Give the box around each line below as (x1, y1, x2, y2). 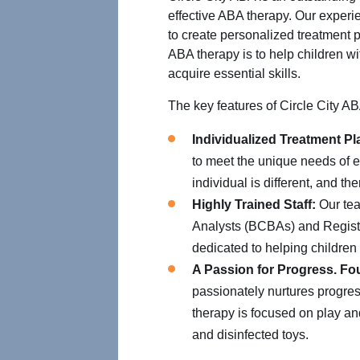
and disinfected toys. (192, 328, 309, 342)
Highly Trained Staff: (192, 198, 316, 211)
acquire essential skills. (168, 67, 301, 80)
